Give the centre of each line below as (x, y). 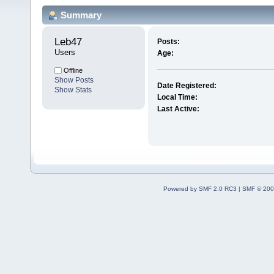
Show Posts (74, 80)
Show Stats (73, 90)
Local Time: (177, 98)
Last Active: (178, 109)
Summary (81, 15)
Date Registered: (187, 86)
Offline (72, 71)
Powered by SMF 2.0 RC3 (200, 189)
